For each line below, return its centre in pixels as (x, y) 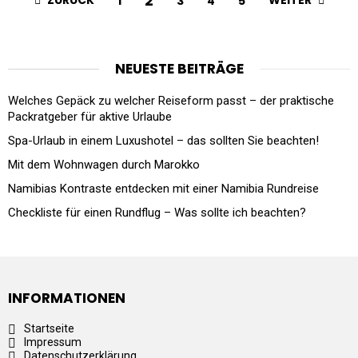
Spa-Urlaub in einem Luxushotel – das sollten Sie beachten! (163, 141)
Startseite (49, 329)
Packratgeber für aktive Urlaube (90, 117)
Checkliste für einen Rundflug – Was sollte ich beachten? (157, 213)
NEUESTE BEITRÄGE (179, 69)
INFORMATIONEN (67, 298)
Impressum (53, 342)
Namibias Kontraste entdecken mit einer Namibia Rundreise (163, 189)
